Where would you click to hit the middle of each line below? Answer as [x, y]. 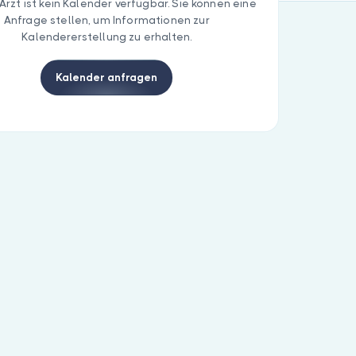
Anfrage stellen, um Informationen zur [106, 21]
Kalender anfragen [107, 78]
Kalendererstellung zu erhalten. [107, 37]
